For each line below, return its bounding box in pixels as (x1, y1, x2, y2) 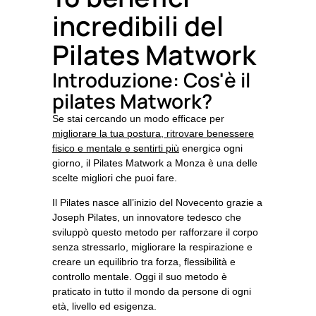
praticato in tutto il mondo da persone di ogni (52, 286, 251, 298)
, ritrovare (161, 128, 207, 139)
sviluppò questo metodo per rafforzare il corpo (52, 226, 258, 238)
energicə (179, 142, 221, 154)
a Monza (164, 157, 205, 169)
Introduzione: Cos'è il (52, 66, 250, 93)
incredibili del (52, 7, 224, 44)
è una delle (205, 157, 257, 169)
